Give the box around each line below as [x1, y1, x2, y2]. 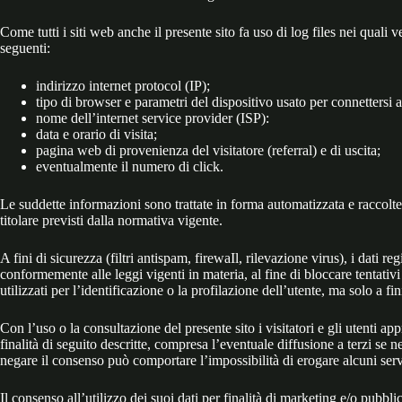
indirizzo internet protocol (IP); [36, 77, 210, 93]
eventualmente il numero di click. [36, 158, 223, 174]
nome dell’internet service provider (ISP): [36, 109, 269, 126]
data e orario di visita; [36, 126, 157, 142]
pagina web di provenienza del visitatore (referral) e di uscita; [36, 142, 380, 158]
